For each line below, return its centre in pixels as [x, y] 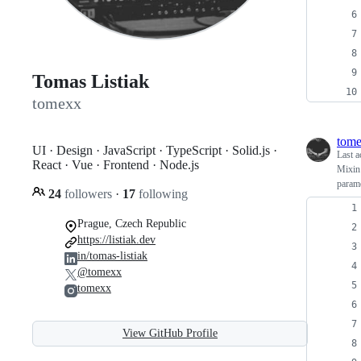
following [162, 193]
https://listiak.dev [116, 239]
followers [88, 193]
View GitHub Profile [170, 333]
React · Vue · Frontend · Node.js [116, 164]
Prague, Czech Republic [132, 223]
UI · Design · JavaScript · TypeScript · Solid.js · [155, 150]
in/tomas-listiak [112, 255]
